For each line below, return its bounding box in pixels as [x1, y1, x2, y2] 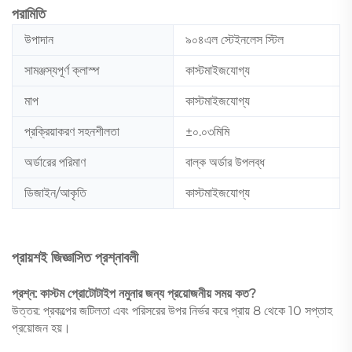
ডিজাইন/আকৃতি [24, 185, 86, 200]
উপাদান [24, 31, 53, 47]
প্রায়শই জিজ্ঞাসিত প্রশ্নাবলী [12, 248, 138, 266]
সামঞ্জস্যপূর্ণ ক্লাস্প [24, 62, 100, 78]
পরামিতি [12, 5, 46, 23]
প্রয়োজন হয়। [12, 320, 71, 335]
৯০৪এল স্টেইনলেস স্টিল [185, 31, 284, 47]
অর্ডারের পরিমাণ [24, 154, 86, 170]
